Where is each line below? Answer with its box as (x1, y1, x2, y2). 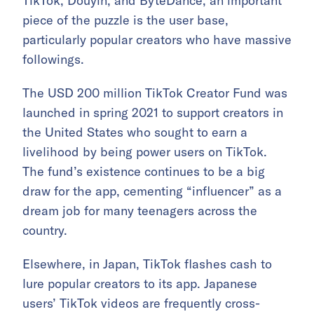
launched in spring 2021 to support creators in (22, 104, 283, 121)
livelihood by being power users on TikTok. (22, 143, 267, 160)
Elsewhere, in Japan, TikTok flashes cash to (22, 255, 272, 272)
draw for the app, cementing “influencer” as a (22, 182, 282, 199)
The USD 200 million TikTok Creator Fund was (22, 84, 287, 101)
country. (22, 221, 67, 238)
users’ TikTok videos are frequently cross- (22, 294, 260, 311)
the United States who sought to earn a (22, 123, 247, 140)
